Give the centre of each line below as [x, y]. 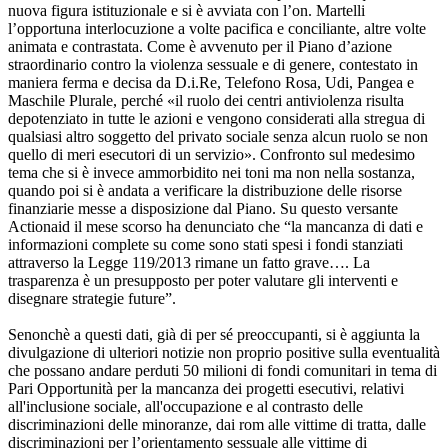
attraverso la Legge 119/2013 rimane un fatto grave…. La [189, 263]
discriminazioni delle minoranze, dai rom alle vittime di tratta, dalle [217, 425]
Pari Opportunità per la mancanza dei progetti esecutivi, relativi [206, 389]
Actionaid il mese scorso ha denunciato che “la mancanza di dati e [215, 227]
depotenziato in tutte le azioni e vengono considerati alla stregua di [216, 119]
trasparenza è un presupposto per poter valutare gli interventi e [203, 281]
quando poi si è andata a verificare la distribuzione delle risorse [205, 191]
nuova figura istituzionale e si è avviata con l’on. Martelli [186, 11]
